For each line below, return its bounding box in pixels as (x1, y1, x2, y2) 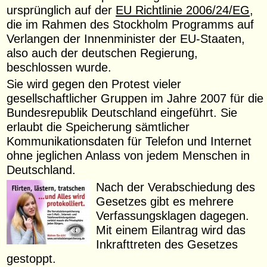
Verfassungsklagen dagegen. (96, 208, 250, 222)
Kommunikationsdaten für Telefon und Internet (7, 134, 252, 148)
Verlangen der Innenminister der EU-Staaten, (7, 31, 246, 45)
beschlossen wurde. (7, 60, 112, 74)
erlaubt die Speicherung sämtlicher (7, 120, 190, 134)
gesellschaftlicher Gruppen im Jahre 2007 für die (7, 91, 264, 105)
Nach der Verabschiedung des (96, 179, 256, 194)
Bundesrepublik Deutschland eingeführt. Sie (7, 105, 238, 120)
